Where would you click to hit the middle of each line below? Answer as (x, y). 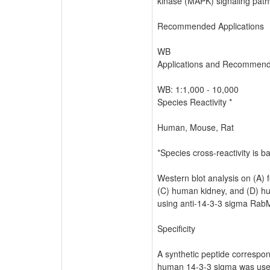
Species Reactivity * (195, 102)
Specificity (176, 228)
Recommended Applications (211, 26)
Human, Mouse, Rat (196, 127)
